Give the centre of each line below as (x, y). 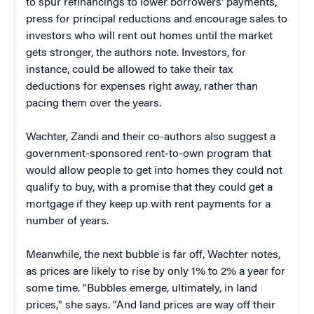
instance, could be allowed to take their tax (129, 70)
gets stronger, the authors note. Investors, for (136, 53)
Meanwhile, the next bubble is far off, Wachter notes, (153, 255)
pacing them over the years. (94, 103)
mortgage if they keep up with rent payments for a (148, 204)
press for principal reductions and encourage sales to (157, 19)
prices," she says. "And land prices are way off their (151, 305)
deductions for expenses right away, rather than (142, 87)
